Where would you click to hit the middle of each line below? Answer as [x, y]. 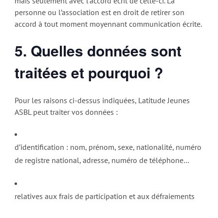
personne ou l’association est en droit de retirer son [100, 12]
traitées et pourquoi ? [89, 73]
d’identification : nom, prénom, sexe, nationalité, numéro [108, 147]
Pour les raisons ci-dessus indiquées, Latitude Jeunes [102, 100]
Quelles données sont [106, 51]
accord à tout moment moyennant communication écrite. [108, 24]
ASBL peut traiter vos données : [66, 112]
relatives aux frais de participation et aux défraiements [105, 196]
